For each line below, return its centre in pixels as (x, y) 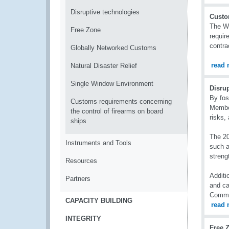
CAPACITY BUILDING (99, 201)
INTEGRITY (83, 219)
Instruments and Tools (98, 143)
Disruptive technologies (105, 12)
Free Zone (86, 30)
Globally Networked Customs (113, 48)
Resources (81, 161)
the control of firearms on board (117, 111)
